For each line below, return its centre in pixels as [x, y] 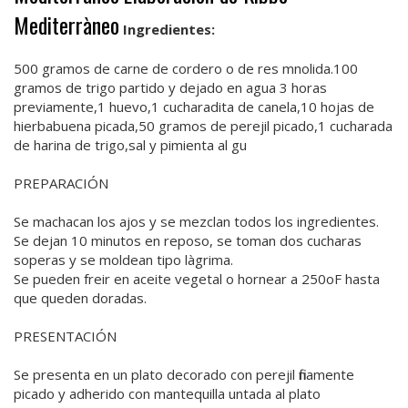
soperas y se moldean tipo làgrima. [123, 259]
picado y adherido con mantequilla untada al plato [167, 393]
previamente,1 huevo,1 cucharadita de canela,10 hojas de [194, 106]
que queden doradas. [80, 297]
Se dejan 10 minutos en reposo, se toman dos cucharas [188, 240]
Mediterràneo [66, 24]
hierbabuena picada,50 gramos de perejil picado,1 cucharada [203, 125]
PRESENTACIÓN [65, 336]
